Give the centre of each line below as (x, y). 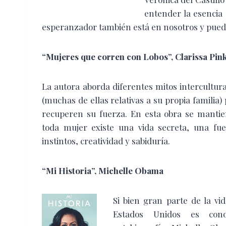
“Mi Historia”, (70, 170)
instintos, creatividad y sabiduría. (106, 140)
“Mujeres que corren (84, 56)
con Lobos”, (151, 56)
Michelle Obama (131, 170)
